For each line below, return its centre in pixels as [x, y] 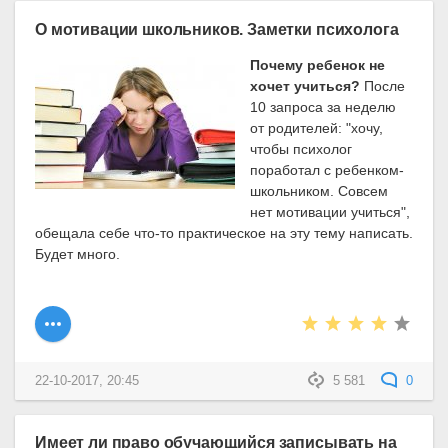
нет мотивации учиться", [330, 211]
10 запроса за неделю [323, 106]
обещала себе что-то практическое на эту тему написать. [224, 232]
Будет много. [77, 253]
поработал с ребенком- [327, 169]
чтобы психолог [301, 148]
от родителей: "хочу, [317, 127]
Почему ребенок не [318, 64]
